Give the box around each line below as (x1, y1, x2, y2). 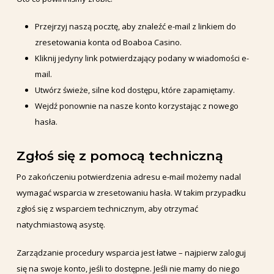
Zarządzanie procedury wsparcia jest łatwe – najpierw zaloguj (16, 246, 246, 258)
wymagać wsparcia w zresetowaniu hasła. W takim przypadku (16, 187, 246, 199)
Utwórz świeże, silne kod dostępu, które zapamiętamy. (34, 84, 235, 96)
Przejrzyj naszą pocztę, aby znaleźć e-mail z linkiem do (34, 21, 236, 32)
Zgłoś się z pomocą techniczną (16, 148, 223, 164)
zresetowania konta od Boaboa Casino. (34, 37, 182, 48)
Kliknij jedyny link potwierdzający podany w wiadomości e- (34, 53, 249, 64)
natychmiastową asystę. (16, 219, 105, 231)
